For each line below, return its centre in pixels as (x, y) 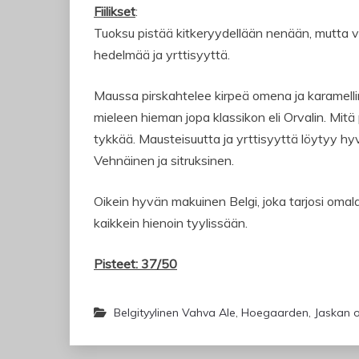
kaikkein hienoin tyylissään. (171, 223)
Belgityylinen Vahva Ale (175, 313)
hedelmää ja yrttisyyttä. (162, 55)
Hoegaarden (275, 313)
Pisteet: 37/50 (135, 264)
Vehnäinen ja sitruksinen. (164, 161)
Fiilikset (115, 12)
